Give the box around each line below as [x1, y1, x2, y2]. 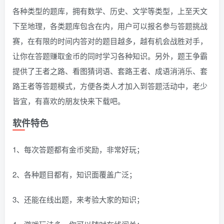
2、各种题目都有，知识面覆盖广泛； [12, 169, 136, 180]
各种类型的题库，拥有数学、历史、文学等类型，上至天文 [12, 5, 207, 16]
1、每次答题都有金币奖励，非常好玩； [12, 144, 144, 155]
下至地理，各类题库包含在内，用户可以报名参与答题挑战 [12, 20, 207, 31]
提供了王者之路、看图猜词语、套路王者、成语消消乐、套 [12, 65, 207, 76]
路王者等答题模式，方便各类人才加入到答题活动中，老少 [12, 80, 207, 91]
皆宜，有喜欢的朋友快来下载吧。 [12, 95, 125, 106]
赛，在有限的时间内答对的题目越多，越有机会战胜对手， [12, 35, 207, 46]
